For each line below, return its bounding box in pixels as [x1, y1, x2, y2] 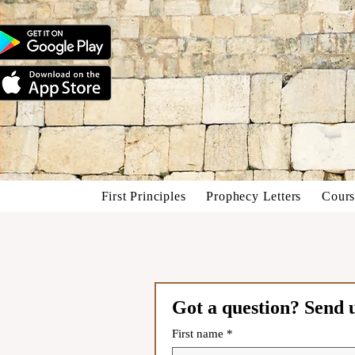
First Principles [101, 189, 186, 203]
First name [172, 327, 223, 340]
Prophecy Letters [206, 189, 302, 203]
